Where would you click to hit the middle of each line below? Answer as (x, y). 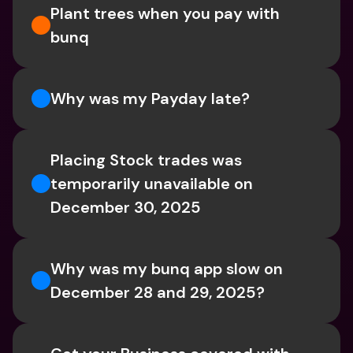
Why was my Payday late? (150, 98)
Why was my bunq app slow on (167, 269)
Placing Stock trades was (146, 160)
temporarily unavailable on (152, 184)
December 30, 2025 (126, 207)
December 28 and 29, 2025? (158, 292)
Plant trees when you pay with (165, 13)
